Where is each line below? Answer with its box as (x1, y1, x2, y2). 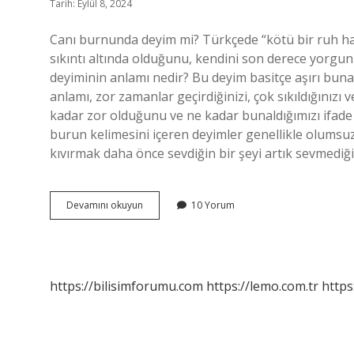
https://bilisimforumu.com (50, 277, 203, 295)
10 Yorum (191, 198, 235, 212)
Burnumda (142, 212, 190, 225)
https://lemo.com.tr (206, 277, 318, 295)
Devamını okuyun (66, 198, 143, 212)
